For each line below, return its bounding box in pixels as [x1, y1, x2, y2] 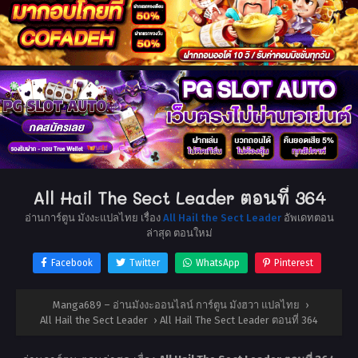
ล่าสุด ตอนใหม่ [145, 226, 213, 239]
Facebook [51, 257, 93, 268]
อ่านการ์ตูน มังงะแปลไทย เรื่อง [24, 211, 163, 224]
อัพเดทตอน [280, 211, 334, 224]
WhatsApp [196, 257, 240, 268]
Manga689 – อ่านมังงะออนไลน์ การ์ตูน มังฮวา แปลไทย [53, 298, 300, 311]
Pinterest [274, 257, 313, 268]
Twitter [129, 257, 160, 268]
